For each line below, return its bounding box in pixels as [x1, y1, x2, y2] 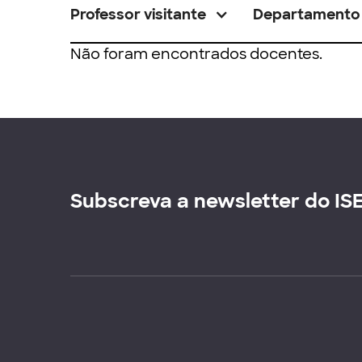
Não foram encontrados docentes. [70, 44, 322, 64]
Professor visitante [70, 5, 206, 24]
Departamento [253, 5, 360, 24]
